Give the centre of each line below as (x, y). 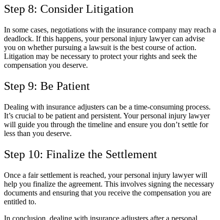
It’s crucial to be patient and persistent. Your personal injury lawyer (107, 115)
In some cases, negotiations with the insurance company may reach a (110, 29)
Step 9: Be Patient (47, 86)
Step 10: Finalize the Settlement (81, 154)
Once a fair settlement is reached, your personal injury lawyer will (106, 175)
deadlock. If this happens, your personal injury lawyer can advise (104, 38)
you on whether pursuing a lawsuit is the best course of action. (100, 47)
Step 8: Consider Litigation (69, 9)
